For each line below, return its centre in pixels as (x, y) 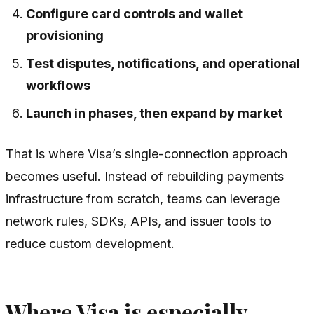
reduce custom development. (90, 243)
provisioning (65, 35)
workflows (59, 85)
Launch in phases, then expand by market (155, 113)
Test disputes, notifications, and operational (163, 63)
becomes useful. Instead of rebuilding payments (145, 176)
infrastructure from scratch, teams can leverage (143, 198)
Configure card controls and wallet (135, 13)
